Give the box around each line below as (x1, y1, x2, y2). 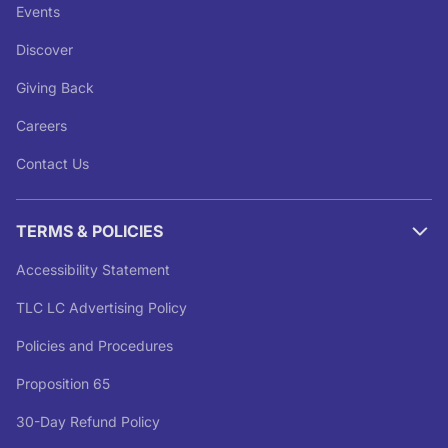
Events (16, 2, 60, 20)
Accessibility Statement (16, 260, 170, 278)
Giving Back (16, 78, 94, 96)
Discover (16, 40, 73, 58)
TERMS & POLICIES (16, 220, 163, 241)
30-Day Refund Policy (16, 412, 160, 430)
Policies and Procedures (16, 336, 173, 354)
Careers (16, 116, 67, 134)
